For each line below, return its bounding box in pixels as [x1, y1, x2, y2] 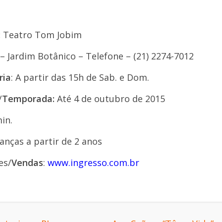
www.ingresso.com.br [48, 157, 139, 168]
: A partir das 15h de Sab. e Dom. [11, 71, 149, 83]
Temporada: [2, 93, 57, 105]
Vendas [11, 157, 43, 168]
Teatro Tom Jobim [3, 29, 82, 41]
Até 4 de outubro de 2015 [57, 93, 165, 105]
